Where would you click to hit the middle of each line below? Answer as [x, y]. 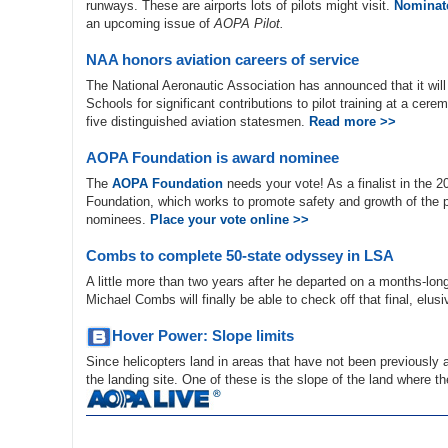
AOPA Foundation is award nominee [212, 157]
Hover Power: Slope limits [203, 335]
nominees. [118, 219]
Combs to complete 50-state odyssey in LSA [240, 255]
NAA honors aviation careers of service [222, 59]
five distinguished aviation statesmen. [197, 121]
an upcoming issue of [150, 23]
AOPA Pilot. [249, 23]
